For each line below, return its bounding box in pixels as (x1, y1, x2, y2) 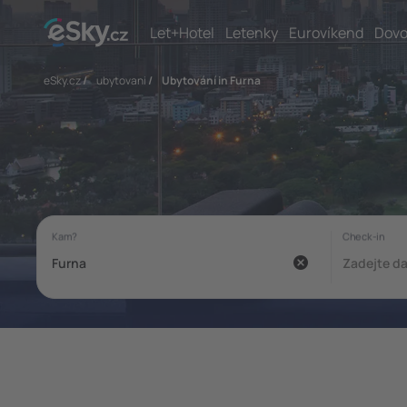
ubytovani (96, 73, 146, 88)
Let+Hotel (150, 22, 214, 43)
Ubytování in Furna (162, 73, 261, 88)
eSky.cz (44, 73, 81, 88)
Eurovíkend (289, 22, 363, 43)
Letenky (225, 22, 278, 43)
